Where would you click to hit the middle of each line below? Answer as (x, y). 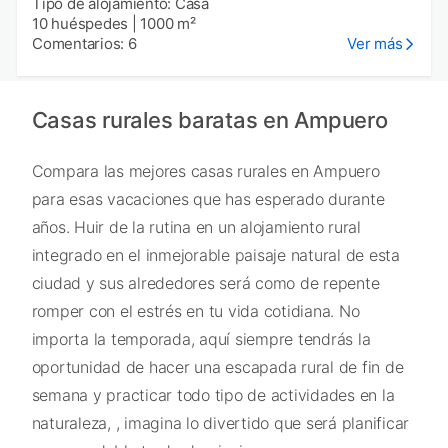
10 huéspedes (80, 24)
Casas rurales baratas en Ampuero (209, 120)
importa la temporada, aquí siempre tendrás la (201, 339)
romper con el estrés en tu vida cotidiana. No (195, 311)
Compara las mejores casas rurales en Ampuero (205, 171)
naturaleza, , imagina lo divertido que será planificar (220, 423)
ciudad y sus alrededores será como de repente (205, 283)
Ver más (375, 44)
